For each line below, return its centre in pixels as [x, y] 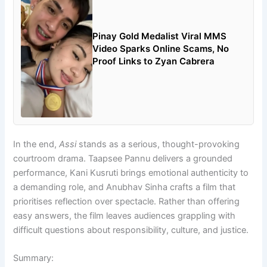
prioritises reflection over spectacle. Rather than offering [127, 201]
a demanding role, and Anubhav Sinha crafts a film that [125, 187]
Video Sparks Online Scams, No [161, 48]
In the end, [36, 144]
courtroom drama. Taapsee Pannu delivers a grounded [123, 158]
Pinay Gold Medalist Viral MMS [160, 36]
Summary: [34, 258]
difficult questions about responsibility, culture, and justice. [131, 230]
